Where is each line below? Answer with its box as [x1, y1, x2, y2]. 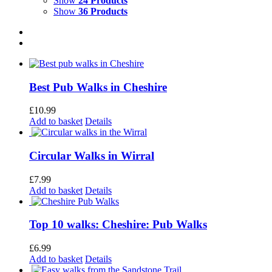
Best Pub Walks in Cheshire [29, 80, 167, 93]
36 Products [78, 5, 127, 16]
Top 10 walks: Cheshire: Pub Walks [29, 218, 207, 231]
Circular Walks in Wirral [29, 149, 154, 162]
